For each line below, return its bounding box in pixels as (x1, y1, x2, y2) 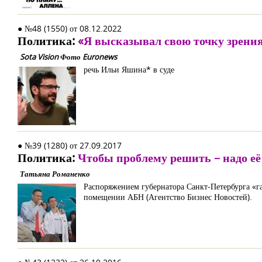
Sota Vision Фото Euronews (20, 51, 117, 62)
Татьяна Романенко (20, 168, 90, 179)
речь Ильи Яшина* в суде (84, 64, 174, 75)
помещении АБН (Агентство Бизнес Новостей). (84, 191, 252, 202)
